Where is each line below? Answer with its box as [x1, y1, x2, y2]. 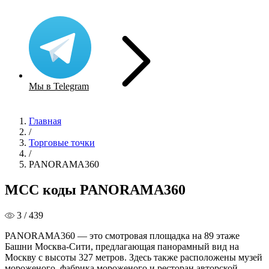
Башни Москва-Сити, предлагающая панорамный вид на [5, 241, 239, 252]
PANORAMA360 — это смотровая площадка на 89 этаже [5, 230, 240, 241]
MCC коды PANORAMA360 [5, 181, 186, 198]
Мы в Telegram [29, 81, 89, 92]
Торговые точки [29, 138, 95, 148]
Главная [29, 116, 61, 127]
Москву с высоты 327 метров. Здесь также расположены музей [5, 252, 262, 262]
